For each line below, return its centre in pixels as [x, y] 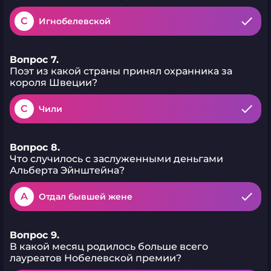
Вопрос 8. [35, 147]
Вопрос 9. [34, 235]
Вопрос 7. [34, 60]
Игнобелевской [75, 21]
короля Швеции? [54, 83]
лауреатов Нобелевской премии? [96, 258]
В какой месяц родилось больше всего [109, 247]
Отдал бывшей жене [86, 197]
